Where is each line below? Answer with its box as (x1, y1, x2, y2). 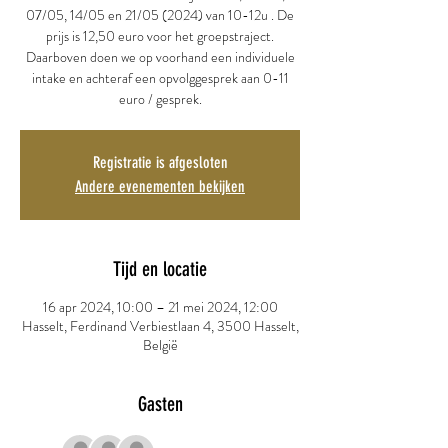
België (142, 335, 178, 355)
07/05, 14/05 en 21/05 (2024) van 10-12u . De (26, 5, 294, 25)
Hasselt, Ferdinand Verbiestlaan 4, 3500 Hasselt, (21, 316, 299, 336)
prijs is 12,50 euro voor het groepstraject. (46, 26, 274, 46)
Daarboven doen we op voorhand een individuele (25, 47, 295, 67)
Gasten (137, 392, 183, 416)
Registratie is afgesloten (92, 153, 228, 172)
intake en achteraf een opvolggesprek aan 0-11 (31, 68, 289, 88)
